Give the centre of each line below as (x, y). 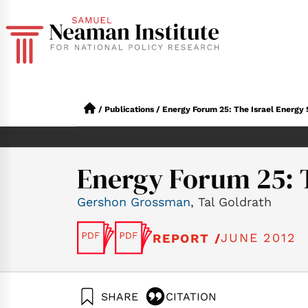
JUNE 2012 (258, 238)
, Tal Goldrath (231, 202)
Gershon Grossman (134, 202)
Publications (129, 109)
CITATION (191, 296)
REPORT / (187, 238)
